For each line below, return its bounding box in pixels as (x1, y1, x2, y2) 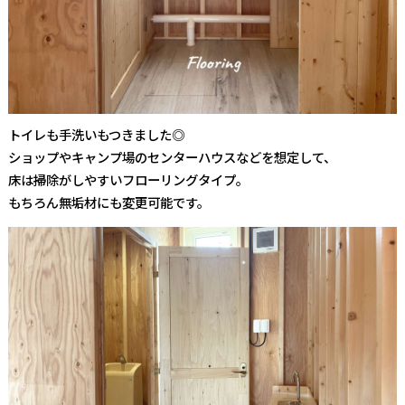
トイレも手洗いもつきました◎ (7, 125, 184, 145)
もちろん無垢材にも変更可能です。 (7, 193, 210, 212)
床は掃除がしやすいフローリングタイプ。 (7, 170, 249, 190)
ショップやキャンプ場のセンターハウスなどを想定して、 (7, 147, 336, 167)
